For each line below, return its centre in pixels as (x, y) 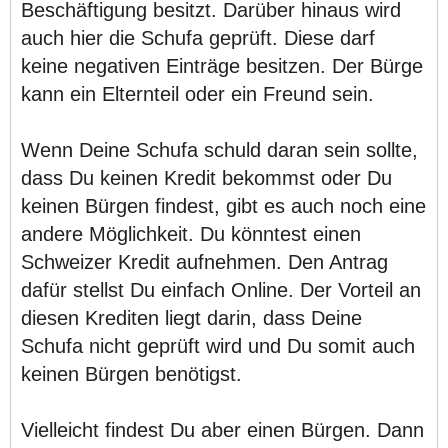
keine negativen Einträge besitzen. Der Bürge (222, 66)
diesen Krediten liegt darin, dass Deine (191, 318)
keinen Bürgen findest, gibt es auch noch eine (223, 206)
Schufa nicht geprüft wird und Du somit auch (218, 346)
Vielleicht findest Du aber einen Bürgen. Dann (222, 430)
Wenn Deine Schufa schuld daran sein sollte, (219, 150)
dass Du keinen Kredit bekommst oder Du (206, 178)
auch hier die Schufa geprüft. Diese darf (198, 38)
